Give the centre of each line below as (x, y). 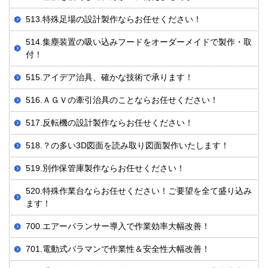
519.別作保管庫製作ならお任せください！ (105, 168)
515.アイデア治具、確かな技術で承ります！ (109, 77)
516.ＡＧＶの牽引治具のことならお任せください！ (122, 100)
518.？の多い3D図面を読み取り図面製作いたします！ (127, 146)
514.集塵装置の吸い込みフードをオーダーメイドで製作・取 (139, 42)
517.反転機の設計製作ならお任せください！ (109, 123)
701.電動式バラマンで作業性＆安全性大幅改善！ (118, 249)
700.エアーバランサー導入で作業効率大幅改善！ (118, 226)
